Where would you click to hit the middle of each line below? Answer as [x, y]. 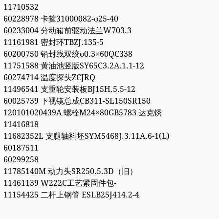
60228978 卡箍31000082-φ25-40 [61, 19]
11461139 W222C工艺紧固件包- [60, 183]
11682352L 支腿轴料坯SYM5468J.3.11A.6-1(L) [86, 136]
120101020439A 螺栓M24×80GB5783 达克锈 [82, 113]
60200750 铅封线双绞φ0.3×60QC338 [68, 54]
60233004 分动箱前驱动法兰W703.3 [67, 31]
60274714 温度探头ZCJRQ [49, 78]
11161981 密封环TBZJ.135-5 [53, 43]
